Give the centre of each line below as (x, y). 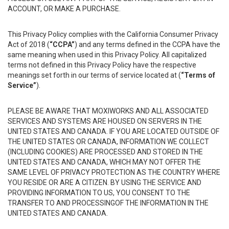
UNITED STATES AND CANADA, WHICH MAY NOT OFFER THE (104, 162)
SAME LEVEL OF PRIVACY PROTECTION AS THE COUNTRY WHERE (114, 172)
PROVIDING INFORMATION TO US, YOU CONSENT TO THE (99, 193)
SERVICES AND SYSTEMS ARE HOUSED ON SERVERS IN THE (105, 121)
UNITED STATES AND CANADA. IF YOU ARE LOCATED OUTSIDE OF (113, 131)
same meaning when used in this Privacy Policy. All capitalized (107, 55)
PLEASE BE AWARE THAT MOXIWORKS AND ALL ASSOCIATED (108, 111)
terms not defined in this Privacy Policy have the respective (102, 65)
